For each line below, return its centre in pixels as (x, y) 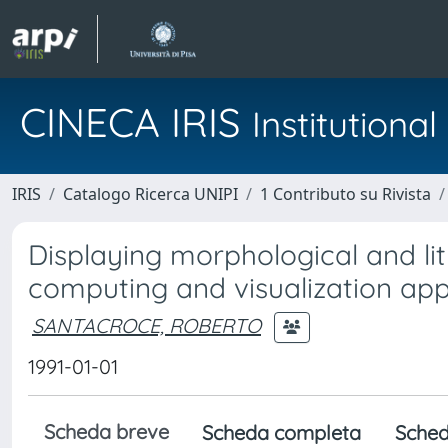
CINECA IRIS (136, 122)
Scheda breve (106, 431)
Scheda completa (281, 432)
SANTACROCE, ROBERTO (146, 325)
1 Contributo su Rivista (345, 194)
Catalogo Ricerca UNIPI (150, 194)
